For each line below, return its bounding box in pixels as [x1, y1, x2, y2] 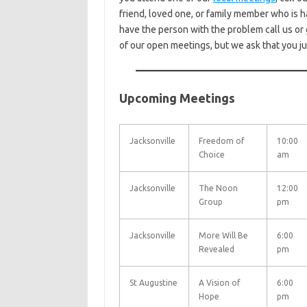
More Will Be [198, 231, 248, 240]
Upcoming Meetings [119, 91, 235, 105]
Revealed [198, 245, 234, 254]
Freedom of [198, 136, 245, 145]
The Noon [198, 184, 238, 193]
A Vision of [198, 278, 241, 287]
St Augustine [129, 278, 177, 287]
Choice [198, 150, 225, 159]
